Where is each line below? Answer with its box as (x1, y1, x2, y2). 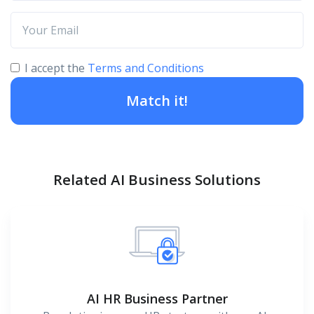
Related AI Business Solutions (53, 169, 261, 189)
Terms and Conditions (88, 60, 204, 76)
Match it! (126, 90, 188, 110)
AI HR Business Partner (86, 289, 228, 307)
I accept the (25, 60, 88, 76)
